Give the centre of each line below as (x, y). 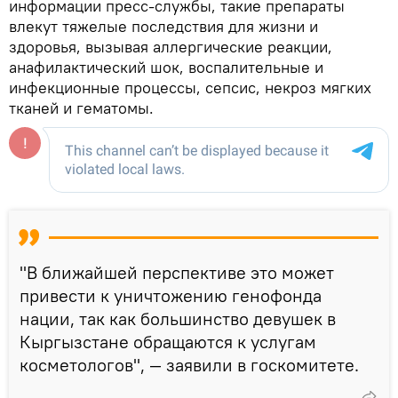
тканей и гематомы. (81, 108)
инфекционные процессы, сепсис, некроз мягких (190, 88)
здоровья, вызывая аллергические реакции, (171, 47)
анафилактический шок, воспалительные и (166, 68)
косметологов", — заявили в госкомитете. (189, 365)
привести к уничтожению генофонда (171, 296)
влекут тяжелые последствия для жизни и (163, 27)
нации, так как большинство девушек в (178, 319)
